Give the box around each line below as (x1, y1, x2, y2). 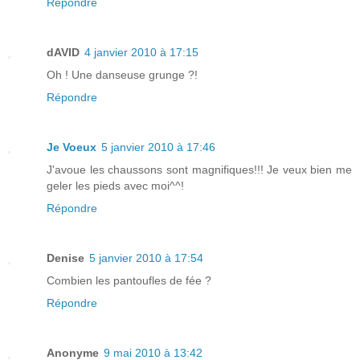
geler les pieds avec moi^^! (47, 178, 184, 192)
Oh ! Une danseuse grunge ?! (47, 67, 198, 81)
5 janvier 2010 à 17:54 (89, 251, 203, 264)
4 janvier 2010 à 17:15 (84, 45, 198, 59)
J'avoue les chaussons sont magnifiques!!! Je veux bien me (47, 162, 352, 176)
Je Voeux (47, 140, 96, 153)
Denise (47, 251, 84, 264)
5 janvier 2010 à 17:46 (101, 140, 215, 153)
